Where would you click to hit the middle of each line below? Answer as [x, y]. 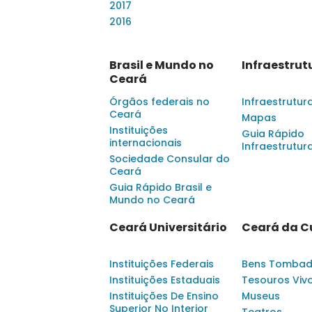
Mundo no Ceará [152, 200]
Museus [261, 296]
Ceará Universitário [168, 227]
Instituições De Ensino [164, 296]
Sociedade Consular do [170, 159]
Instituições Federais [162, 264]
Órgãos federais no [159, 102]
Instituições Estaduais [165, 280]
